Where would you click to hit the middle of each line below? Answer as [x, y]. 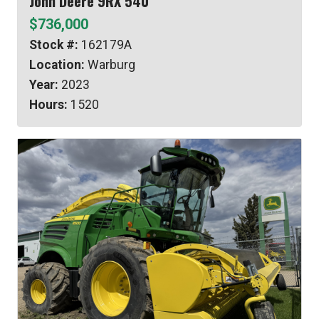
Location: [57, 65]
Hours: [48, 105]
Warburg [110, 65]
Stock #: [54, 45]
